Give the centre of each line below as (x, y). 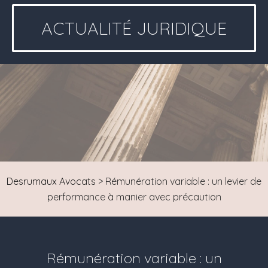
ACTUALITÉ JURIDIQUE (134, 28)
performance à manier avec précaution (134, 197)
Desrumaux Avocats (51, 181)
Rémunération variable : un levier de (183, 181)
